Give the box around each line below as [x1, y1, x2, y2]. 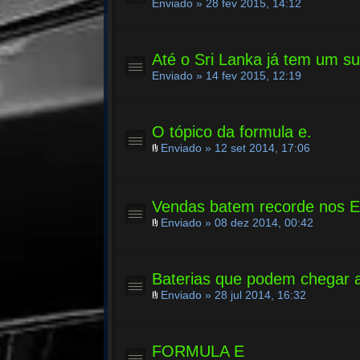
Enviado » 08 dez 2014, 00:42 [157, 216, 314, 229]
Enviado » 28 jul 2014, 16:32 [157, 288, 307, 301]
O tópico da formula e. [152, 123, 313, 141]
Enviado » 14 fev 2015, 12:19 [152, 69, 302, 82]
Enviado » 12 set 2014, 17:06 [157, 141, 311, 154]
